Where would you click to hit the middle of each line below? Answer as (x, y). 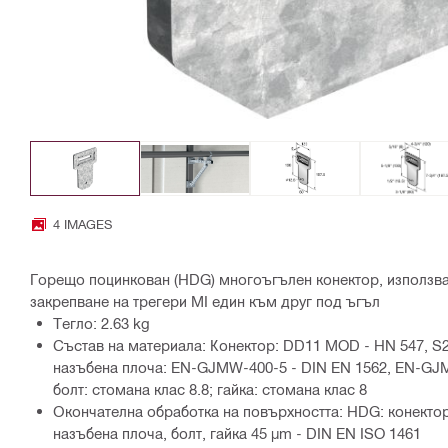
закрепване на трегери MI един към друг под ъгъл (205, 301)
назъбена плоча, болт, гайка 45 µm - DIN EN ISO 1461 (237, 433)
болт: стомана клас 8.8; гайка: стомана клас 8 (210, 389)
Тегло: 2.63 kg (101, 323)
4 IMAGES (82, 224)
